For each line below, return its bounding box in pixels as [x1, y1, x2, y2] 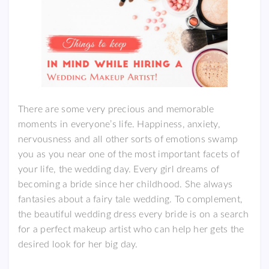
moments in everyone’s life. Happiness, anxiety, [18, 119, 220, 129]
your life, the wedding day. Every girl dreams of [18, 164, 220, 174]
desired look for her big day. [18, 239, 138, 249]
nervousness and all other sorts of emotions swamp [18, 134, 238, 144]
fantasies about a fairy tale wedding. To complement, [18, 194, 243, 204]
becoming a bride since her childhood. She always [18, 179, 233, 189]
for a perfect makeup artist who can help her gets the [18, 224, 244, 234]
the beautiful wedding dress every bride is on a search [18, 209, 249, 219]
